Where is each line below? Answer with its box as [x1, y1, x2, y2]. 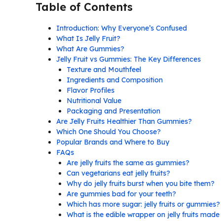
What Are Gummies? [56, 44, 124, 53]
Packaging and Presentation [67, 106, 160, 115]
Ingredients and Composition [67, 75, 163, 84]
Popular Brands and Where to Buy [56, 137, 169, 147]
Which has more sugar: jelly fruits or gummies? [67, 199, 220, 209]
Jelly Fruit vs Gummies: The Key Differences [56, 54, 201, 64]
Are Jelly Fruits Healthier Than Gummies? [56, 116, 192, 126]
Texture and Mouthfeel [67, 65, 141, 74]
